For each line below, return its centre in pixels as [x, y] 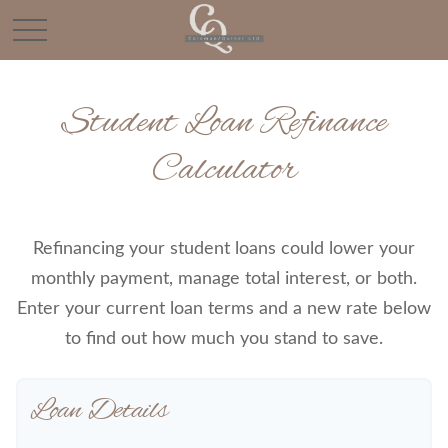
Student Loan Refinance [224, 123]
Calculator [224, 170]
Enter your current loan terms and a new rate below [224, 309]
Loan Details [99, 411]
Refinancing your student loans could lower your [224, 249]
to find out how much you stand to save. [224, 339]
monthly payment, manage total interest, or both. [224, 279]
